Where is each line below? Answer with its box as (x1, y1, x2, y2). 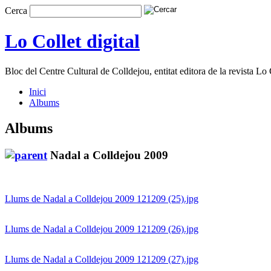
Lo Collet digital (5, 30, 140, 53)
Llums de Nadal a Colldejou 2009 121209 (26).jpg (5, 224, 198, 235)
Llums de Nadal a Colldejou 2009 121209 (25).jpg (5, 194, 198, 204)
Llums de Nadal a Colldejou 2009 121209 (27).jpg (5, 254, 198, 265)
